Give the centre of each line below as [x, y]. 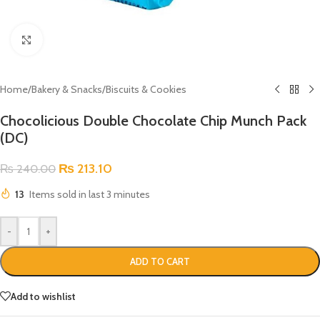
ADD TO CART [160, 261]
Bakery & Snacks [67, 89]
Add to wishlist [43, 296]
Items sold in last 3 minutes [90, 194]
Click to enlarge [74, 39]
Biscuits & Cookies [146, 89]
